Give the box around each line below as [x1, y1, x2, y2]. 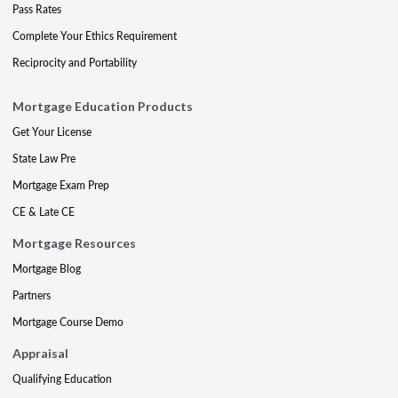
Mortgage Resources [12, 235, 136, 251]
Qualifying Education [12, 371, 112, 386]
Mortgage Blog [12, 261, 81, 276]
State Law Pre [12, 151, 76, 166]
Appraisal [12, 346, 68, 361]
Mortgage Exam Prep [12, 178, 109, 193]
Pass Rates [12, 2, 61, 17]
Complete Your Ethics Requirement [12, 28, 177, 44]
